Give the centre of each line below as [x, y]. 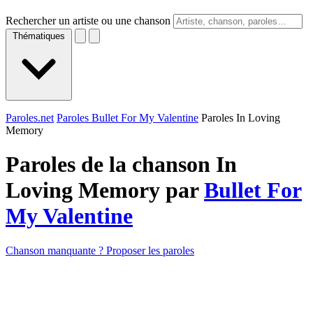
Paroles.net [30, 118]
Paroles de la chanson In [121, 165]
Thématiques [39, 36]
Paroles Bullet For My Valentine [128, 118]
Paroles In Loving [241, 118]
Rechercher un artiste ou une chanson [88, 21]
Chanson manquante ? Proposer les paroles [100, 250]
